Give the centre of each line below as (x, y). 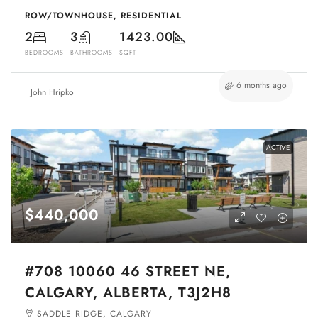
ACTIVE (278, 148)
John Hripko (52, 93)
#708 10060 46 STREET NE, (128, 272)
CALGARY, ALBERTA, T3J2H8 (128, 293)
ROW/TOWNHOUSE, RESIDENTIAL (103, 16)
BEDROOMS (44, 53)
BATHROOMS (92, 53)
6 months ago (262, 86)
